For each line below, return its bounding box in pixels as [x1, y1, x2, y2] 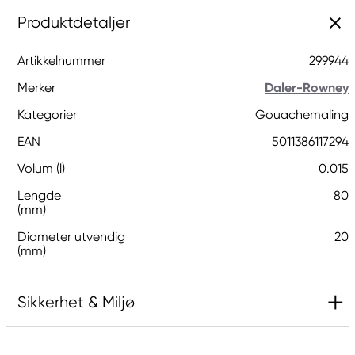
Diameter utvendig [17, 229, 125, 244]
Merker [17, 80, 55, 95]
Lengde [17, 188, 61, 203]
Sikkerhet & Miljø [17, 293, 135, 311]
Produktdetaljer [17, 13, 130, 32]
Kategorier [17, 107, 77, 122]
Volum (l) [17, 161, 65, 176]
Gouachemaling [255, 107, 349, 122]
